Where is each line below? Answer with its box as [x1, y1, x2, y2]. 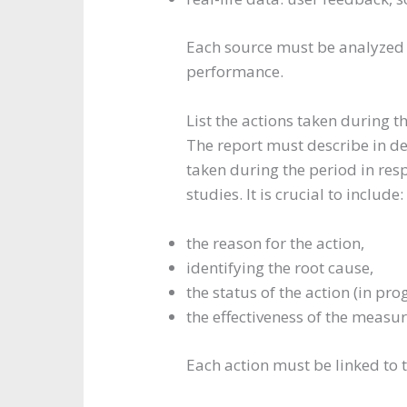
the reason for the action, [186, 233, 365, 254]
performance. [186, 60, 284, 82]
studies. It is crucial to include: [186, 184, 404, 205]
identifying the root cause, [186, 257, 374, 279]
